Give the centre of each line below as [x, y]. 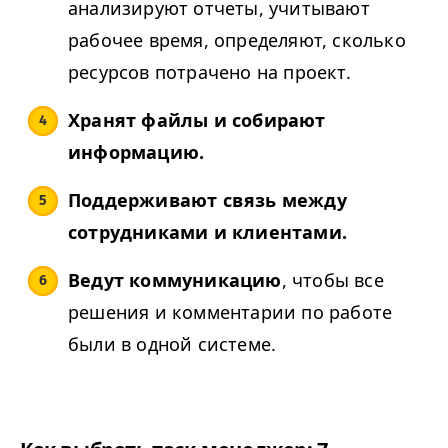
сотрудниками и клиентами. [207, 232]
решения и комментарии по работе [230, 312]
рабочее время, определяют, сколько [237, 40]
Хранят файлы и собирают [197, 120]
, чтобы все [332, 280]
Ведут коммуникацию [175, 280]
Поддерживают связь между [207, 200]
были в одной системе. [172, 344]
